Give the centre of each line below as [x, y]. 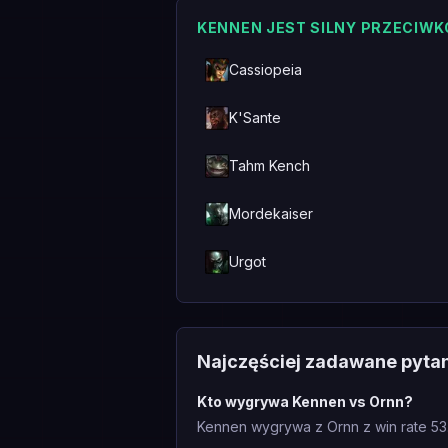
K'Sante [255, 117]
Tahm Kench [269, 165]
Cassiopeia [265, 69]
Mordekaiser [271, 213]
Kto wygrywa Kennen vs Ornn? [305, 401]
